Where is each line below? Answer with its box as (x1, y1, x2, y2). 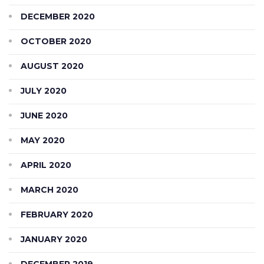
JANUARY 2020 (21, 233, 87, 245)
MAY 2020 (21, 134, 65, 146)
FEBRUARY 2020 (21, 209, 93, 220)
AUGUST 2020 (21, 60, 84, 71)
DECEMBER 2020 (21, 11, 95, 22)
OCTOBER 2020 (21, 35, 91, 47)
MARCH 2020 (21, 184, 78, 195)
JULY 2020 (21, 85, 67, 96)
